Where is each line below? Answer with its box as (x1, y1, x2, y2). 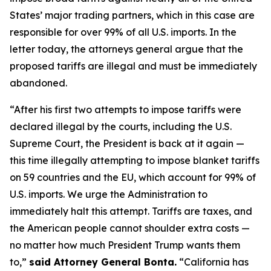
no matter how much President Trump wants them (10, 239, 240, 251)
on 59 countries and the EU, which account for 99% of (10, 171, 256, 183)
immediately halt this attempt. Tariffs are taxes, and (10, 205, 252, 217)
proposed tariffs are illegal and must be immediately (10, 60, 257, 72)
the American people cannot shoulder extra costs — (10, 222, 250, 234)
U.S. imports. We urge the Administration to (10, 188, 207, 200)
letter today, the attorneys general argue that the (10, 43, 243, 55)
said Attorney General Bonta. (29, 256, 177, 268)
